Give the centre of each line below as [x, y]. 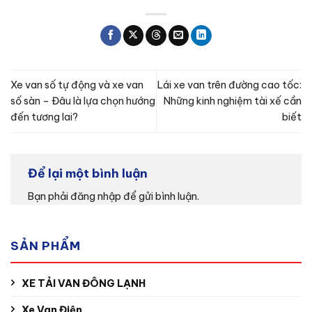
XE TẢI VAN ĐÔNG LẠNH [84, 283]
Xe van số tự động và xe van [77, 85]
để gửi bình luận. [160, 197]
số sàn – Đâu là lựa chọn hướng [83, 101]
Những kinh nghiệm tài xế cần [233, 101]
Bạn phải [49, 197]
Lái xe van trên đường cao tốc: [229, 85]
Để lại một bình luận [89, 173]
